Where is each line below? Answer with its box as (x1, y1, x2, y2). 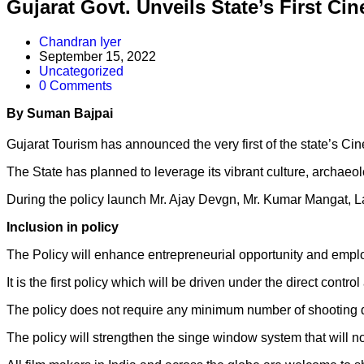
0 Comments (39, 78, 112, 93)
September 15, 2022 (39, 49, 156, 63)
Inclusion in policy (6, 220, 119, 235)
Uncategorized (39, 63, 123, 78)
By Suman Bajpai (6, 106, 113, 120)
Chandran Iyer (39, 34, 121, 49)
